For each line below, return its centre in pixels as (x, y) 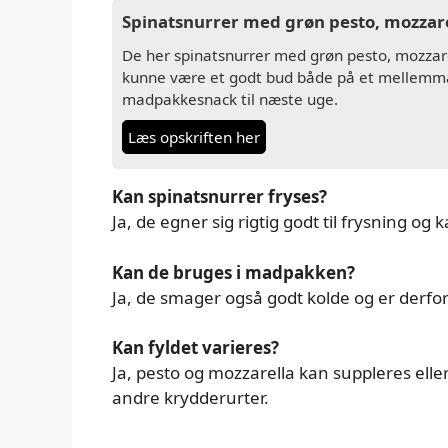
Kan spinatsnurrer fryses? (219, 196)
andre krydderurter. (190, 397)
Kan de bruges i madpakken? (233, 272)
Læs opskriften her (194, 137)
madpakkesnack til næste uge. (230, 99)
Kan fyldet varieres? (195, 347)
